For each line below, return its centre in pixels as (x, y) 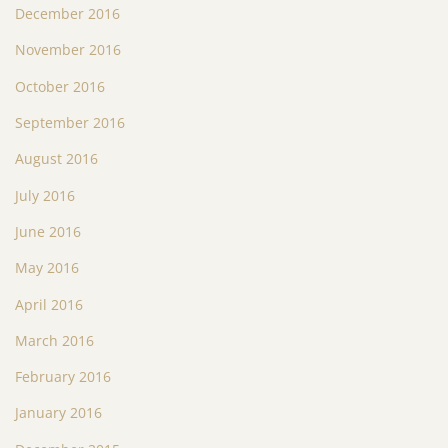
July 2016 (45, 195)
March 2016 (54, 340)
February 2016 (63, 377)
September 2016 (70, 122)
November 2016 (68, 50)
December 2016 (67, 13)
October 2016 (60, 86)
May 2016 (47, 268)
